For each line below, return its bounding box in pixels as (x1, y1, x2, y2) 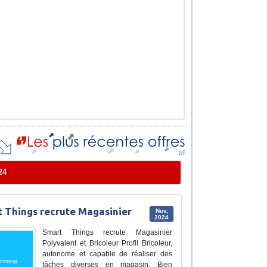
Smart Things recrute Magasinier (42, 228, 172, 237)
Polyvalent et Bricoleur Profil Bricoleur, (42, 239, 172, 248)
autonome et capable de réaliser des (42, 250, 172, 259)
